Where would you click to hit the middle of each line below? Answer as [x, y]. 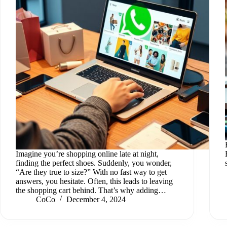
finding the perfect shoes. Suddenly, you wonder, [94, 163]
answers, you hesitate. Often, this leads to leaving [94, 181]
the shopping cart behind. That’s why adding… [91, 190]
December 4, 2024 [96, 199]
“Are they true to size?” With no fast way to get [91, 172]
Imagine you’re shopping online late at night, [87, 154]
